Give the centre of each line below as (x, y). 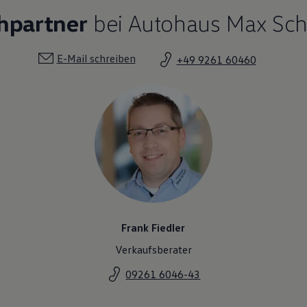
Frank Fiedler (153, 228)
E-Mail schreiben (96, 59)
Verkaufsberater (153, 250)
